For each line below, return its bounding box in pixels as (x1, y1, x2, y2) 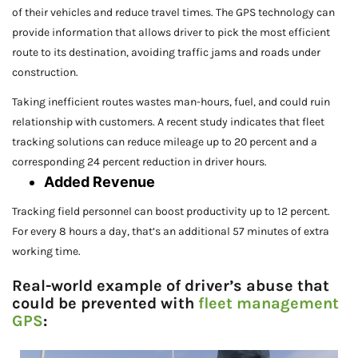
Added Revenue (44, 173, 155, 191)
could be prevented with (12, 294, 198, 313)
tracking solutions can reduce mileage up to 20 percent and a (12, 135, 317, 149)
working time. (12, 245, 81, 259)
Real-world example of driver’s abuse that (12, 276, 329, 296)
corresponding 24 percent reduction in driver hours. (12, 155, 267, 169)
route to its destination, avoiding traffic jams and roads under (12, 46, 320, 60)
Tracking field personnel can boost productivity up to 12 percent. (12, 205, 330, 219)
